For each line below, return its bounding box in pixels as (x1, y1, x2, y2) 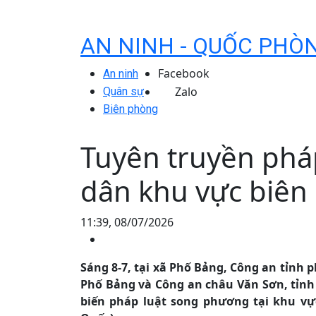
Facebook (158, 66, 209, 81)
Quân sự (103, 85, 144, 98)
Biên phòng (103, 102, 158, 116)
